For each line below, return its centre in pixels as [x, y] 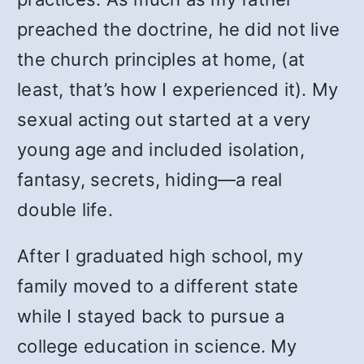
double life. [65, 210]
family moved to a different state [158, 286]
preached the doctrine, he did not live [179, 29]
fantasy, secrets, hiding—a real [150, 180]
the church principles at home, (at [161, 59]
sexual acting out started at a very [164, 119]
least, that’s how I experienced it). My [178, 89]
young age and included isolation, [161, 149]
